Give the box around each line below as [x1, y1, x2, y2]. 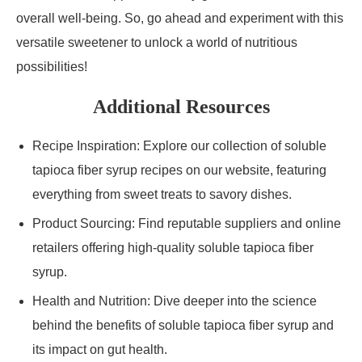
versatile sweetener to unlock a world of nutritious [16, 36, 297, 49]
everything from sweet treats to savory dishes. [32, 187, 292, 201]
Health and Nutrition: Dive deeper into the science [32, 294, 317, 308]
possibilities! [16, 60, 87, 74]
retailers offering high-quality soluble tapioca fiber [32, 241, 314, 255]
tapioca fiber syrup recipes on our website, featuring [32, 163, 326, 177]
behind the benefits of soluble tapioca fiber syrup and [32, 318, 334, 332]
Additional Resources [92, 96, 270, 117]
